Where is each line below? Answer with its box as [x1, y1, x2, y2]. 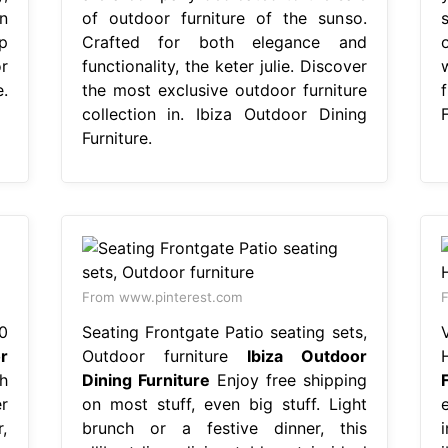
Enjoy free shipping [209, 369, 367, 390]
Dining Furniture [81, 369, 210, 390]
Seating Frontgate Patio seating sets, [81, 321, 367, 342]
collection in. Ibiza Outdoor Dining [81, 103, 367, 124]
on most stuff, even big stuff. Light [81, 393, 367, 414]
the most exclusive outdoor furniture [81, 79, 367, 100]
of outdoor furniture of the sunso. [81, 7, 367, 28]
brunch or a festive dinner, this [81, 417, 367, 438]
